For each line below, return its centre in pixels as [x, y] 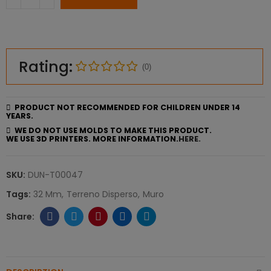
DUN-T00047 [55, 175]
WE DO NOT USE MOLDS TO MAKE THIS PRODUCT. [111, 131]
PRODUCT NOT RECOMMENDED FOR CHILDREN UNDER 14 [126, 108]
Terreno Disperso [102, 194]
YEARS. [20, 116]
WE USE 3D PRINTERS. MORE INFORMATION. [92, 139]
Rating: [46, 67]
